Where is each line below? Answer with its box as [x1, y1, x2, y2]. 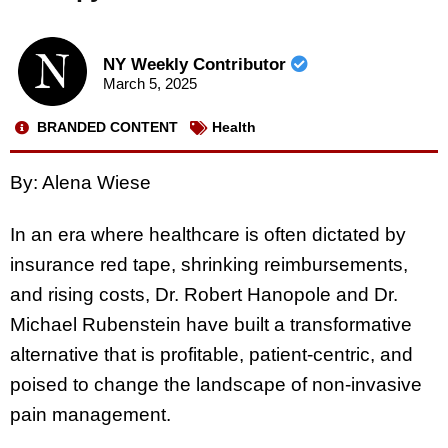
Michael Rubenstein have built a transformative [10, 314, 412, 336]
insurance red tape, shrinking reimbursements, [10, 254, 408, 276]
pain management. [10, 404, 171, 426]
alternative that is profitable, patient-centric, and [10, 344, 413, 366]
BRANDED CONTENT [37, 119, 178, 136]
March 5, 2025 [102, 75, 197, 93]
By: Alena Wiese [10, 171, 151, 193]
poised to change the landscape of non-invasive [10, 374, 422, 396]
